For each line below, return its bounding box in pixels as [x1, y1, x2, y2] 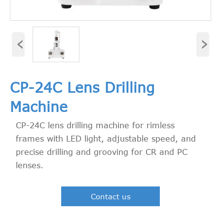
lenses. [16, 160, 44, 170]
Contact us [90, 191, 131, 201]
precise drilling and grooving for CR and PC [16, 147, 188, 156]
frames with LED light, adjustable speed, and [16, 133, 196, 143]
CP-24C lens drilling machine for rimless [16, 120, 175, 130]
